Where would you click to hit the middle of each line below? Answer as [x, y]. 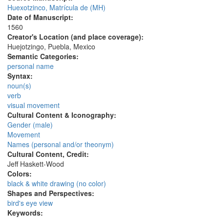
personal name [31, 66]
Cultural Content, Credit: [49, 154]
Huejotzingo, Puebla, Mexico [51, 47]
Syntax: [21, 76]
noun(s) [19, 86]
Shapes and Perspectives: [52, 193]
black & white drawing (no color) [57, 184]
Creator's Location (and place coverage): [77, 37]
